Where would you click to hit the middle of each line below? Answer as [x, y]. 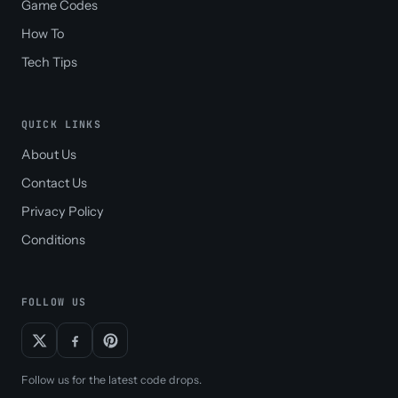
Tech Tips [49, 63]
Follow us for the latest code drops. [111, 380]
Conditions [53, 240]
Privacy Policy [63, 212]
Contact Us [54, 183]
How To [43, 34]
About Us [49, 155]
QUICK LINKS [61, 124]
